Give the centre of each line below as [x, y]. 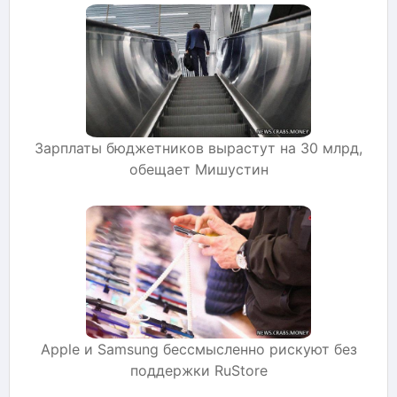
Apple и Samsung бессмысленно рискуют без [198, 349]
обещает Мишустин [198, 169]
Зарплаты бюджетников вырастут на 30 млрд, [198, 148]
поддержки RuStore [198, 370]
